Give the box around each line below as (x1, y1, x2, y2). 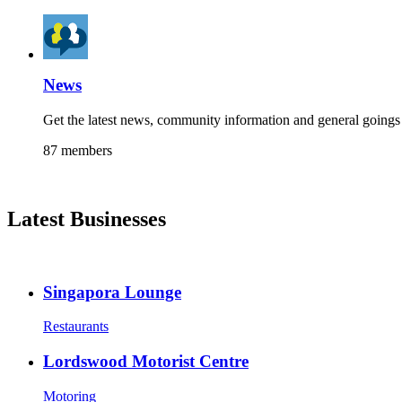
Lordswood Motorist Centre (43, 352, 249, 371)
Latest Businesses (7, 207, 166, 232)
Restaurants (43, 319, 109, 335)
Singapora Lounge (43, 282, 181, 301)
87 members (43, 143, 112, 159)
